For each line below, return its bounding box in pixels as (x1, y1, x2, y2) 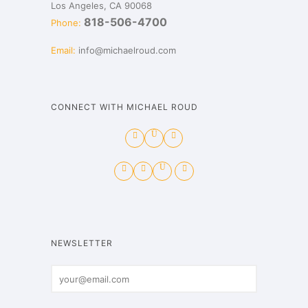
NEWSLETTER (51, 238, 113, 249)
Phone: (51, 17, 81, 29)
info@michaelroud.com (78, 45, 176, 56)
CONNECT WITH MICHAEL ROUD (51, 102, 198, 113)
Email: (51, 45, 76, 56)
